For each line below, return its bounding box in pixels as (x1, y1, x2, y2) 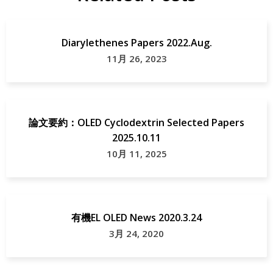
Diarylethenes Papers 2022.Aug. (61, 35, 212, 49)
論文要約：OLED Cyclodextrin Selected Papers (29, 115, 244, 129)
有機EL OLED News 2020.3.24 (71, 210, 202, 224)
